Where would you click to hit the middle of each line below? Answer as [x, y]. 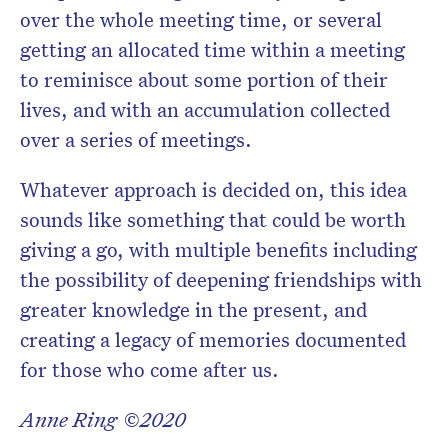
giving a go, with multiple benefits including [218, 249]
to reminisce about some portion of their [204, 79]
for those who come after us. [149, 369]
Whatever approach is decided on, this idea [213, 189]
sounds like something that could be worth [213, 219]
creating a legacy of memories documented [213, 339]
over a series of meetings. [136, 139]
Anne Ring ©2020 [103, 419]
